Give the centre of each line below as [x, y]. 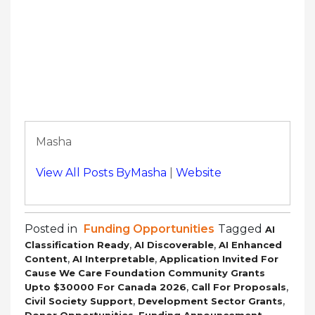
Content [46, 258]
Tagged [242, 229]
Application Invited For [219, 258]
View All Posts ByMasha [101, 172]
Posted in [52, 229]
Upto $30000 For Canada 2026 [105, 287]
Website [199, 172]
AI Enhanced [250, 244]
